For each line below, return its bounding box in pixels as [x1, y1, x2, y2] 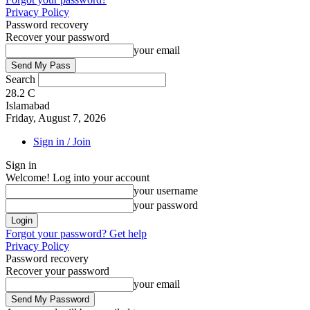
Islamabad [6, 100, 50, 111]
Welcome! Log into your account [6, 172, 149, 183]
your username [134, 185, 198, 197]
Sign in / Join [33, 136, 91, 147]
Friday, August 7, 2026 [6, 112, 106, 124]
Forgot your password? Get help [6, 228, 147, 239]
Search [6, 73, 35, 85]
